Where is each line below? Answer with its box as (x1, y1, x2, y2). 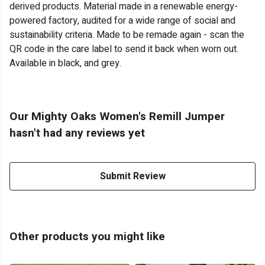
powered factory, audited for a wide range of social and (9, 14, 235, 28)
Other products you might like (9, 228, 165, 245)
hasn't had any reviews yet (9, 125, 145, 142)
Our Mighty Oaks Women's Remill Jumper (9, 108, 225, 125)
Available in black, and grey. (9, 56, 121, 71)
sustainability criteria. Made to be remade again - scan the (9, 28, 244, 43)
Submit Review (99, 169, 166, 184)
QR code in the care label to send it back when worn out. (9, 42, 238, 57)
